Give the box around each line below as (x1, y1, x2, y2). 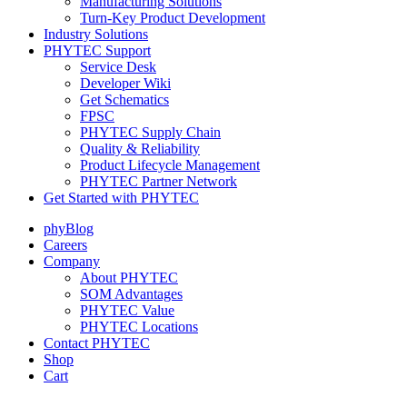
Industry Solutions (44, 26, 148, 42)
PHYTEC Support (44, 43, 151, 58)
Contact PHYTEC (44, 335, 150, 351)
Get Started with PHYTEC (44, 190, 199, 205)
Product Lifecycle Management (80, 157, 260, 173)
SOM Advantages (80, 286, 183, 302)
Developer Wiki (80, 75, 171, 91)
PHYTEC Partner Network (80, 174, 237, 189)
